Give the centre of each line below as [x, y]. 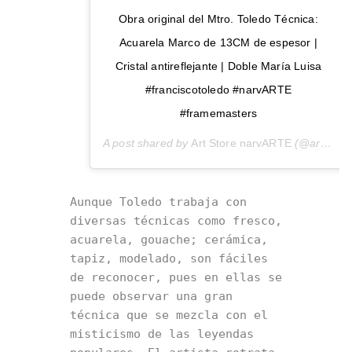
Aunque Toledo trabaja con [158, 202]
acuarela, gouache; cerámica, [169, 239]
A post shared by [147, 143]
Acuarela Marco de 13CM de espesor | [218, 42]
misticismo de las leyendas [162, 334]
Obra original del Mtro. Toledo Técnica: [218, 18]
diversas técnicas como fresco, [176, 220]
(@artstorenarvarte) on [306, 143]
